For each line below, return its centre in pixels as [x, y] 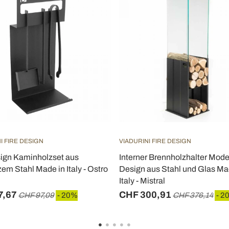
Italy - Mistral [142, 180]
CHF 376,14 [193, 195]
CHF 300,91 [145, 194]
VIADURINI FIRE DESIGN [155, 141]
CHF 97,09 [36, 195]
